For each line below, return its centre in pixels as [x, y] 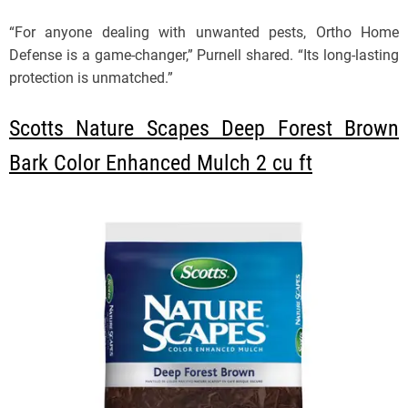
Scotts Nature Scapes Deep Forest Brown [204, 129]
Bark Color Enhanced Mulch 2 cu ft [161, 163]
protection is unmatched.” [91, 78]
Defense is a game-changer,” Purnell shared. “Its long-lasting [204, 56]
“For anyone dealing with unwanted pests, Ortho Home [204, 33]
